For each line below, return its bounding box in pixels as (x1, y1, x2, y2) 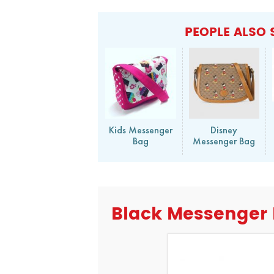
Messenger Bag (193, 134, 256, 147)
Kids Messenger (108, 123, 172, 136)
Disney (210, 123, 238, 136)
